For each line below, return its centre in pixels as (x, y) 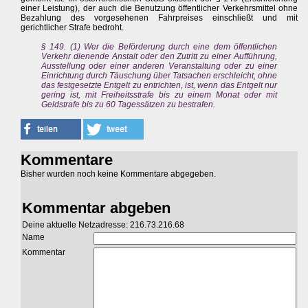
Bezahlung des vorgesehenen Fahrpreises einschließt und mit (159, 18)
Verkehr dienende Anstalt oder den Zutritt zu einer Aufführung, (159, 57)
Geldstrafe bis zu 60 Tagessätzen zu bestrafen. (128, 105)
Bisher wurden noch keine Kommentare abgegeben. (118, 174)
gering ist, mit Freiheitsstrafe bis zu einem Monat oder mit (159, 95)
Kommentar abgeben (96, 208)
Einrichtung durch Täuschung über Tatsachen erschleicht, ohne (159, 76)
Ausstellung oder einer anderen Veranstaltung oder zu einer (159, 66)
